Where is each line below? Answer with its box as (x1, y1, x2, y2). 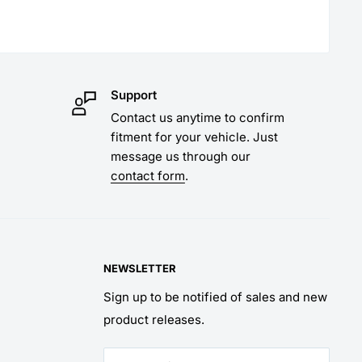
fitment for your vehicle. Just (110, 128, 278, 145)
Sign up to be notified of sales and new (103, 288, 327, 305)
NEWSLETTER (103, 261, 176, 275)
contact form (110, 167, 185, 183)
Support (110, 86, 157, 103)
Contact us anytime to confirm (110, 109, 284, 125)
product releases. (103, 311, 204, 327)
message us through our (110, 148, 250, 164)
